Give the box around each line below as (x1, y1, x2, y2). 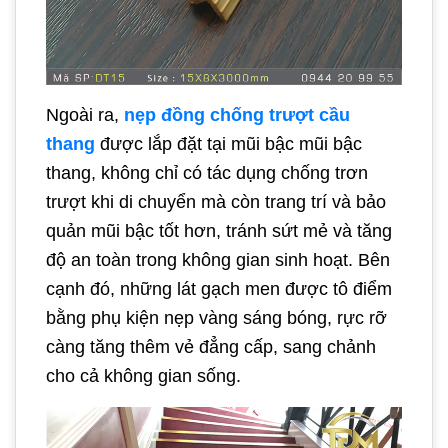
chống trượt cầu (210, 104, 350, 125)
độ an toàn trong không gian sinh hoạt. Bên (46, 249, 390, 270)
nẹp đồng (124, 104, 205, 125)
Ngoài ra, (46, 104, 124, 125)
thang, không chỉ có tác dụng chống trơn (46, 162, 368, 183)
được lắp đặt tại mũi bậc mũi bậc (95, 133, 362, 154)
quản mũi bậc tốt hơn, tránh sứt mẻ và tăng (46, 220, 392, 241)
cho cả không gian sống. (46, 365, 241, 386)
